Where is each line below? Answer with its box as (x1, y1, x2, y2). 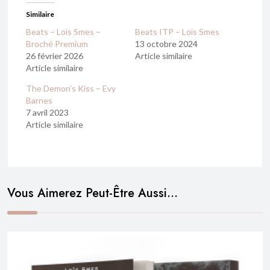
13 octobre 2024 (135, 39, 198, 49)
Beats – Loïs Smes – (26, 27, 101, 37)
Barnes (26, 95, 52, 106)
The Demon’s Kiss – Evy (26, 83, 116, 94)
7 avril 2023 (26, 107, 69, 118)
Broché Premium (26, 39, 88, 49)
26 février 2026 (26, 51, 83, 61)
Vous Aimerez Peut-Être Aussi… (7, 184, 178, 202)
